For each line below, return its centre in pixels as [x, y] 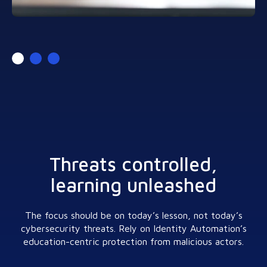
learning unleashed [133, 184]
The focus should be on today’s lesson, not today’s [133, 215]
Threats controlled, [133, 164]
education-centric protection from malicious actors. [133, 242]
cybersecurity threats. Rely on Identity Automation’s [133, 229]
